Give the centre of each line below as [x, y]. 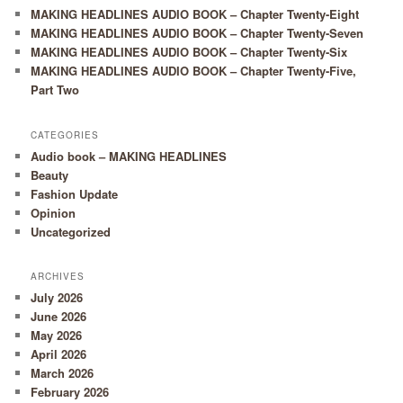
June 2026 [59, 317]
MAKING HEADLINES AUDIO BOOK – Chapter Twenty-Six [189, 52]
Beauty [50, 175]
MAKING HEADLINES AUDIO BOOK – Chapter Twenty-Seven [197, 33]
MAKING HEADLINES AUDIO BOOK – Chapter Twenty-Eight [195, 14]
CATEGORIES [65, 134]
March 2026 [63, 373]
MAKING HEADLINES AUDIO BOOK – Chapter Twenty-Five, [194, 71]
